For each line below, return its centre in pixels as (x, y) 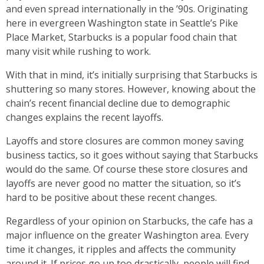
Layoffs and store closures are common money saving (125, 141)
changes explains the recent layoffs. (85, 117)
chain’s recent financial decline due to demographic (118, 103)
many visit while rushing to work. (78, 51)
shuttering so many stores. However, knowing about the (131, 89)
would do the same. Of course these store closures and (127, 169)
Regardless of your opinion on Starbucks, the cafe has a (129, 221)
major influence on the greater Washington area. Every (127, 235)
